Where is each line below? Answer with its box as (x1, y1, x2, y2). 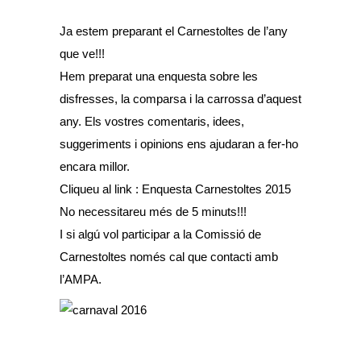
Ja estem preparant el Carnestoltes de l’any (60, 24, 288, 38)
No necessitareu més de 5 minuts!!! (60, 205, 247, 218)
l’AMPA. (60, 272, 102, 286)
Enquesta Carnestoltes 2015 (142, 182, 291, 196)
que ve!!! (60, 47, 105, 60)
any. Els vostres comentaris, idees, (60, 114, 244, 128)
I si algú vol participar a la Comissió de (60, 227, 261, 241)
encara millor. (60, 160, 130, 173)
